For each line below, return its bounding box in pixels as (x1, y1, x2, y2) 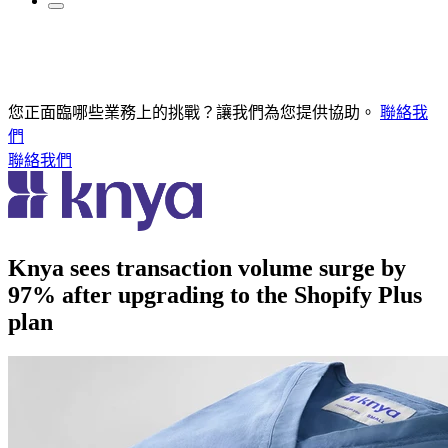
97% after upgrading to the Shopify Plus (8, 281, 422, 308)
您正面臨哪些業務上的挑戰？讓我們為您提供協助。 (8, 103, 376, 121)
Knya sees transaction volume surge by (8, 254, 406, 281)
